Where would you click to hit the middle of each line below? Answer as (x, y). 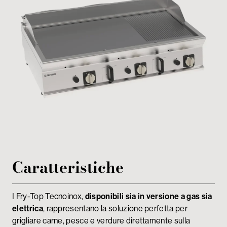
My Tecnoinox (41, 10)
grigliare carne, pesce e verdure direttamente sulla (101, 220)
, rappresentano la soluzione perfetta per (115, 208)
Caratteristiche (68, 167)
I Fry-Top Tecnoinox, (48, 196)
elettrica (28, 208)
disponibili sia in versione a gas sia (148, 196)
